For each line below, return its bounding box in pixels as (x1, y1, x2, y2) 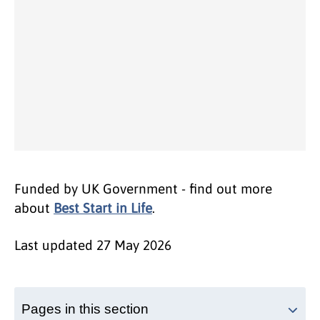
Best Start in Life (54, 200, 152, 216)
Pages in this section (21, 301, 149, 317)
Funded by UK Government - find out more (14, 181, 272, 197)
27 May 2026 (96, 237, 171, 254)
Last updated (14, 237, 96, 254)
